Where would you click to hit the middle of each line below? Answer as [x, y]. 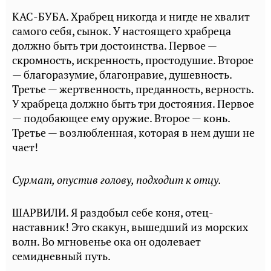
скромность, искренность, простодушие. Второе [133, 60]
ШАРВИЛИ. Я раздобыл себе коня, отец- [113, 213]
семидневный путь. [61, 256]
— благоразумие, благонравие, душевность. [122, 75]
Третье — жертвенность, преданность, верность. [133, 89]
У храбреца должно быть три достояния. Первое [133, 104]
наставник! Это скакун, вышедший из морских [130, 227]
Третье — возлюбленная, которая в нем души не [133, 133]
